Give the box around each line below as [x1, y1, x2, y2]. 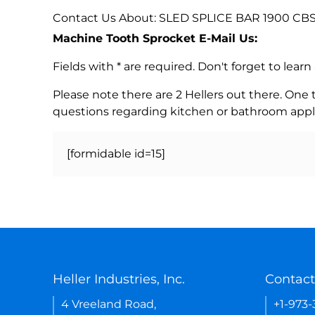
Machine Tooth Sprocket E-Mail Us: [53, 31, 257, 45]
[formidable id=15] [67, 146, 165, 160]
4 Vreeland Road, [61, 297, 156, 311]
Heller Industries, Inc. [53, 271, 185, 287]
